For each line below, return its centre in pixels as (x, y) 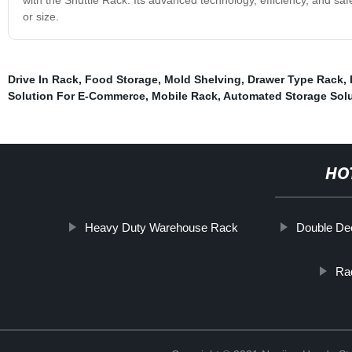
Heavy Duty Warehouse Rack (162, 227)
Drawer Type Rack (295, 79)
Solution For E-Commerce (76, 95)
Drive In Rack (43, 79)
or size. (40, 16)
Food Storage (121, 79)
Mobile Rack (184, 95)
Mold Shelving (202, 79)
